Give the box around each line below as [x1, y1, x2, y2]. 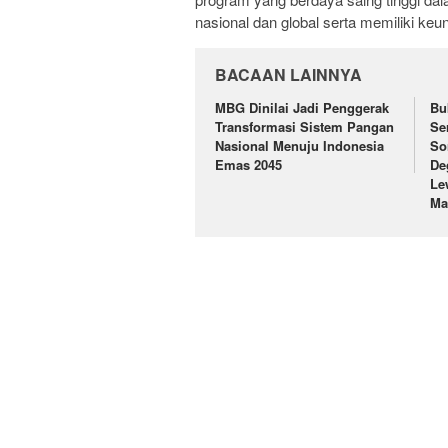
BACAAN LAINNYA [215, 62, 362, 86]
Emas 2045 [215, 154, 282, 174]
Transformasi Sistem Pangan [215, 116, 394, 136]
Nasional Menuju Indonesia [215, 135, 384, 155]
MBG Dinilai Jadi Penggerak [215, 97, 389, 117]
